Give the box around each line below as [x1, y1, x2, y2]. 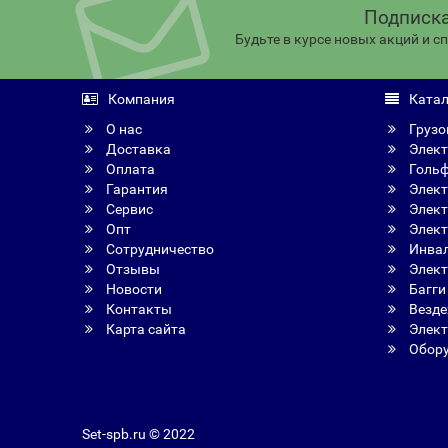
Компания [105, 91, 176, 107]
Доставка [103, 141, 172, 157]
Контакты [103, 301, 173, 317]
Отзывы [103, 261, 161, 277]
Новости [103, 281, 163, 297]
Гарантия [103, 181, 169, 197]
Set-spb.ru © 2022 [82, 426, 196, 442]
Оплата [103, 161, 156, 177]
